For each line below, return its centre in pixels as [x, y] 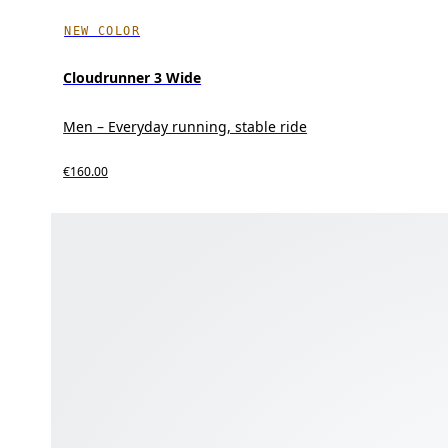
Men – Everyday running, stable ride [185, 126]
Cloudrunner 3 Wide [132, 77]
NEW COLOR [102, 30]
